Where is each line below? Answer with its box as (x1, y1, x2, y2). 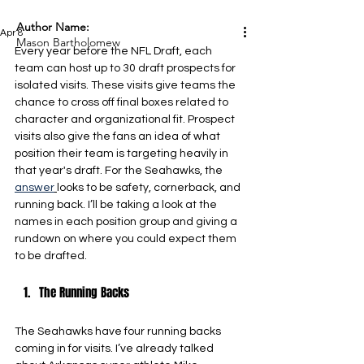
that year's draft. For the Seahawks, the (15, 165, 225, 176)
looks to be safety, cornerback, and (57, 182, 243, 193)
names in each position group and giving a (15, 216, 240, 227)
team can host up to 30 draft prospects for (15, 63, 238, 74)
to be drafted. (15, 250, 87, 262)
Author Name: (16, 19, 89, 34)
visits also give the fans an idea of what (15, 131, 223, 142)
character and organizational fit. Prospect (15, 114, 237, 125)
